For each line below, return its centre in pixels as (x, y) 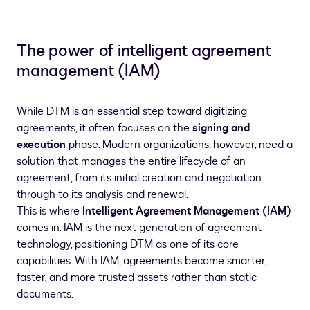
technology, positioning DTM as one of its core (128, 244)
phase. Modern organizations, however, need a (179, 145)
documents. (45, 294)
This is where (49, 211)
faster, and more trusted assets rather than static (137, 277)
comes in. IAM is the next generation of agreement (139, 228)
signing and (221, 128)
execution (41, 145)
